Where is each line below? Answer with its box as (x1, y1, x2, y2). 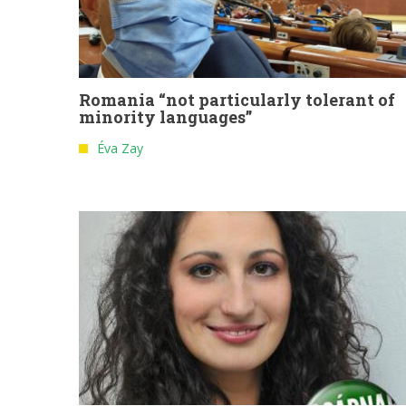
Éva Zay (97, 140, 143, 158)
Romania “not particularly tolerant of (79, 89, 395, 111)
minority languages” (79, 106, 252, 129)
